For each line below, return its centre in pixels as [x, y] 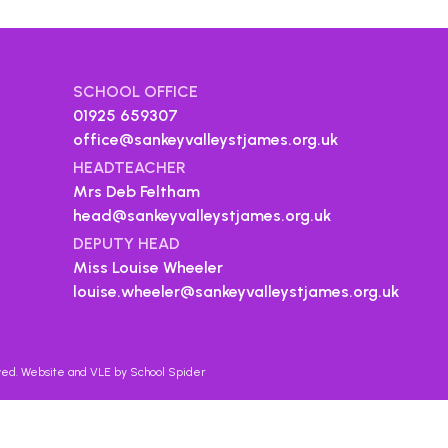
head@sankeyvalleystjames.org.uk [202, 215]
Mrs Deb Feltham [137, 191]
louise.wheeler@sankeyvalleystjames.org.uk [236, 291]
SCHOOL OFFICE [136, 91]
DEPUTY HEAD [127, 243]
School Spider [168, 372]
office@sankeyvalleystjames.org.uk [206, 139]
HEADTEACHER [130, 167]
